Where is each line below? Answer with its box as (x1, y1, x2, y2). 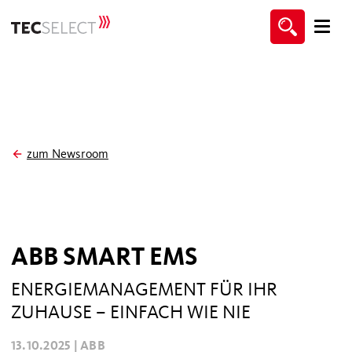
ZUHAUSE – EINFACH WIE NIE (11, 302, 251, 323)
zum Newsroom (27, 147, 108, 161)
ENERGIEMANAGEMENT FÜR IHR (11, 279, 277, 300)
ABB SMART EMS (11, 242, 198, 272)
